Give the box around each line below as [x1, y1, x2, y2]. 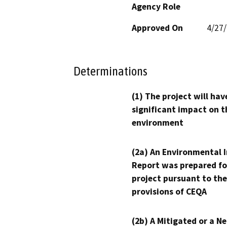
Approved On [132, 22, 183, 33]
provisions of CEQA [132, 186, 207, 198]
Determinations [73, 64, 147, 79]
